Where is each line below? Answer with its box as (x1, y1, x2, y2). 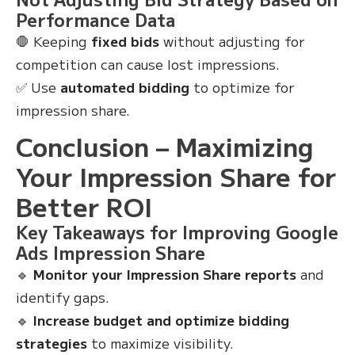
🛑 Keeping (16, 31, 91, 51)
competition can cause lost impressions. (16, 54, 280, 74)
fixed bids (91, 31, 159, 51)
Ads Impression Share (16, 239, 205, 265)
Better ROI (16, 188, 152, 224)
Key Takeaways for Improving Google (16, 219, 338, 244)
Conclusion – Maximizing (16, 128, 314, 164)
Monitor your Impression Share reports (33, 264, 296, 284)
